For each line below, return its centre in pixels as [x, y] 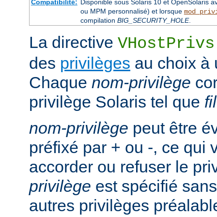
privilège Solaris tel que [117, 102]
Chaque [60, 83]
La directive [73, 42]
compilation [99, 21]
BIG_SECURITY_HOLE [153, 21]
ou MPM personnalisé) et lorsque [132, 11]
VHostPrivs [166, 44]
